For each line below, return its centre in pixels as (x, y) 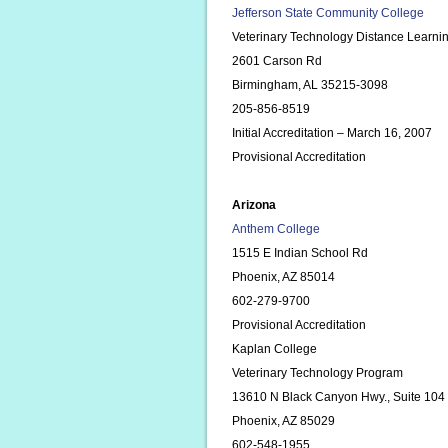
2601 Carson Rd (277, 61)
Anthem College (276, 229)
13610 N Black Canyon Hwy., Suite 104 (338, 397)
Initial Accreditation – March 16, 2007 (332, 133)
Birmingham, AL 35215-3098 (310, 85)
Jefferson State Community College (328, 13)
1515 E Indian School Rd (300, 253)
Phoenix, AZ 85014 (283, 277)
